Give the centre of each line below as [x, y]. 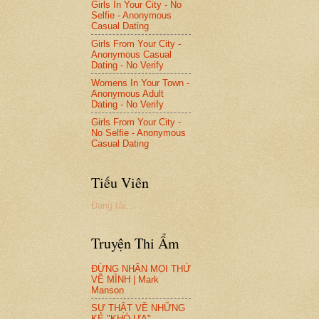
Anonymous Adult [127, 93]
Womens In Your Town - [140, 83]
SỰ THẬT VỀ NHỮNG [138, 308]
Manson [108, 290]
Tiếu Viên [120, 183]
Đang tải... [113, 206]
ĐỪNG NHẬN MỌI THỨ [141, 268]
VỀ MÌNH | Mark [125, 279]
